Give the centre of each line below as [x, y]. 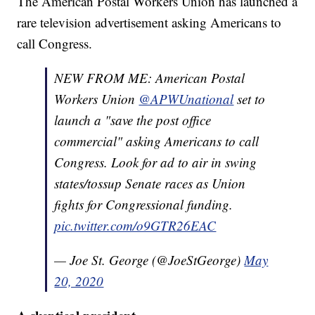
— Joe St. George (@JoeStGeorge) [149, 260]
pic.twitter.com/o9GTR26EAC [135, 226]
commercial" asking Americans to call [157, 141]
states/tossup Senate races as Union [150, 184]
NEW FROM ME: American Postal [150, 78]
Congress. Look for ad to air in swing [156, 162]
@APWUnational [186, 99]
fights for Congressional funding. [144, 205]
